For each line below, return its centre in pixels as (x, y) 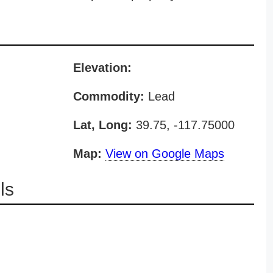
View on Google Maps (165, 154)
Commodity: (108, 96)
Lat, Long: (102, 125)
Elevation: (102, 68)
